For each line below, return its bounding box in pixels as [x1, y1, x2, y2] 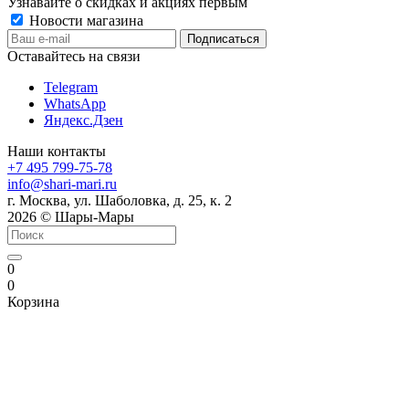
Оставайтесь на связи [7, 47, 141, 64]
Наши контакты [7, 142, 106, 159]
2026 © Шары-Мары [7, 208, 134, 225]
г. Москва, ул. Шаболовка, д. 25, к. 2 [7, 192, 232, 208]
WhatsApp [44, 95, 106, 111]
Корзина [7, 293, 59, 309]
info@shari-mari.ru [7, 175, 117, 192]
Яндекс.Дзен [44, 111, 123, 128]
